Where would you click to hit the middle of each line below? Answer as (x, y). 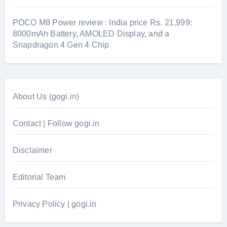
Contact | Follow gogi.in (56, 123)
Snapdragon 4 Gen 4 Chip (61, 45)
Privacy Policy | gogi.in (54, 204)
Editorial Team (39, 177)
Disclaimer (32, 150)
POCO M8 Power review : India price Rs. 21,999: (102, 22)
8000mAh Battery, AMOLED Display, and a (91, 33)
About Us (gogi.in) (46, 96)
